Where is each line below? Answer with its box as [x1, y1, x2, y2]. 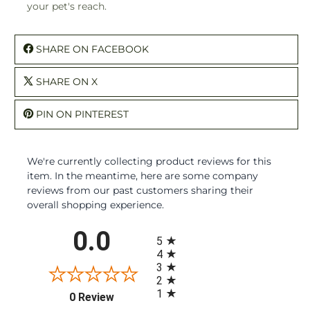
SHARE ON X [36, 75, 98, 88]
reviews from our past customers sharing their [27, 183, 253, 197]
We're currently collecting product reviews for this [27, 154, 271, 167]
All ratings [156, 224, 204, 238]
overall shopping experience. [27, 198, 164, 211]
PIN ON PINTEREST [36, 107, 129, 120]
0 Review [69, 290, 114, 304]
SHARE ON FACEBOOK [36, 42, 149, 55]
